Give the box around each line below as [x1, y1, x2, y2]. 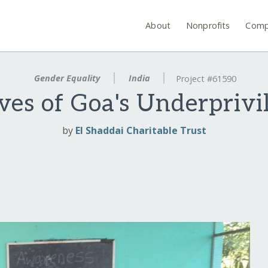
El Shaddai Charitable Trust [75, 124, 206, 138]
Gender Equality [31, 72, 102, 84]
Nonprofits [186, 19, 230, 31]
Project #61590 [176, 73, 237, 85]
